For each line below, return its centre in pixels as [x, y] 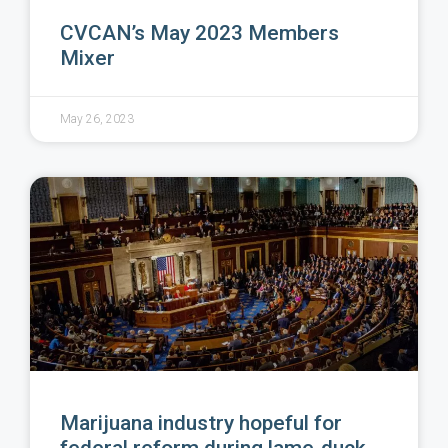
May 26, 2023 [97, 119]
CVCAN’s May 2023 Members [199, 33]
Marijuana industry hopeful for [201, 423]
